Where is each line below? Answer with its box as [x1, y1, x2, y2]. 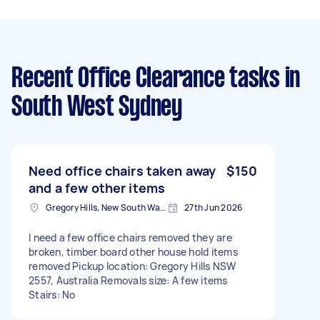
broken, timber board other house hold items [29, 244, 238, 259]
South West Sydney [11, 94, 182, 121]
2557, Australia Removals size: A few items [29, 273, 228, 287]
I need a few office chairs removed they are [29, 230, 232, 244]
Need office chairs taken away [29, 161, 216, 179]
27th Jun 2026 [184, 201, 243, 214]
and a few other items [29, 179, 166, 196]
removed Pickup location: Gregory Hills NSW [29, 259, 236, 273]
